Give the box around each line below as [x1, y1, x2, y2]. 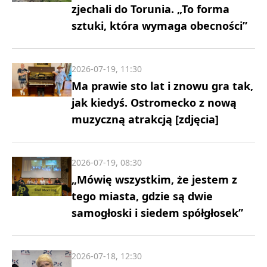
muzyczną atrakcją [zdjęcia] [72, 111, 219, 126]
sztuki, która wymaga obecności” [72, 18, 247, 33]
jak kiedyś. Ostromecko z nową [72, 95, 237, 110]
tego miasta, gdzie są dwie [72, 188, 213, 203]
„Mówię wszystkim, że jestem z [72, 172, 237, 187]
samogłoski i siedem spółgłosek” [72, 205, 243, 220]
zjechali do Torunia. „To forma [72, 1, 229, 16]
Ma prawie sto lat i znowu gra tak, [72, 78, 253, 93]
